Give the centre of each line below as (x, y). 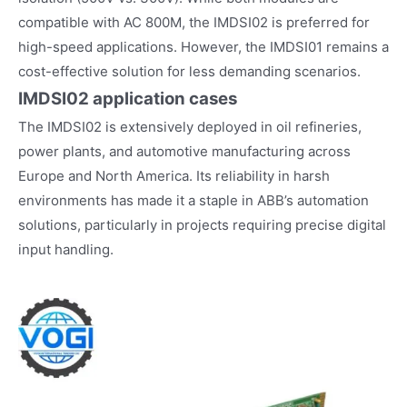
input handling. (66, 249)
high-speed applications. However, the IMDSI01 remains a (203, 46)
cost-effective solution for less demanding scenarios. (189, 71)
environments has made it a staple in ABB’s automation (194, 200)
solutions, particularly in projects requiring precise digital (202, 224)
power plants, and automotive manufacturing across (184, 151)
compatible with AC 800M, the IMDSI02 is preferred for (194, 22)
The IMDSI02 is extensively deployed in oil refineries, (190, 126)
